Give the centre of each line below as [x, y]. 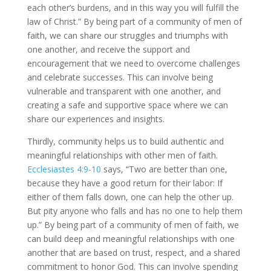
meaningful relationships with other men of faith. [122, 155]
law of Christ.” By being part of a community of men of [134, 21]
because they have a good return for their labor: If [125, 183]
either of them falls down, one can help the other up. [130, 197]
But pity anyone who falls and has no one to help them [135, 211]
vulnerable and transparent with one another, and [124, 91]
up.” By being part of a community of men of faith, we [133, 224]
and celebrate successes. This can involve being [120, 77]
